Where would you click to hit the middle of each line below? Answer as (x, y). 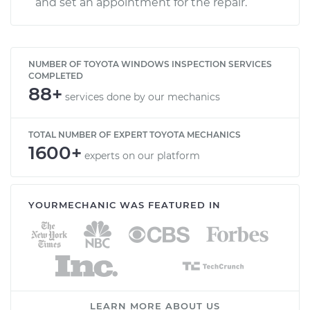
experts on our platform (142, 155)
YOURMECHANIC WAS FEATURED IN (125, 204)
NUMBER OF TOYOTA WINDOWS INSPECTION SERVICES (150, 64)
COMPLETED (56, 75)
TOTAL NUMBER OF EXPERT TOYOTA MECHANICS (135, 134)
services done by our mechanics (143, 97)
